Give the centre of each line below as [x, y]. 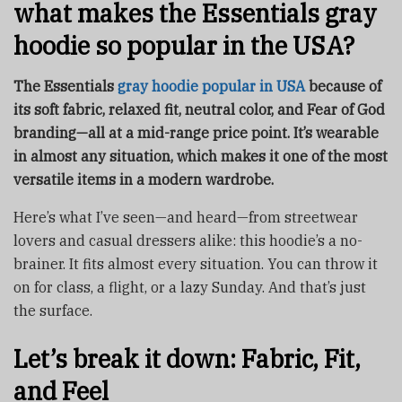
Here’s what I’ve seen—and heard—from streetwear [186, 218]
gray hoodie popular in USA [211, 87]
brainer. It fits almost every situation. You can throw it [196, 264]
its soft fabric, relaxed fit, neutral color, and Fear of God [199, 110]
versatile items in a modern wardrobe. [144, 180]
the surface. [53, 311]
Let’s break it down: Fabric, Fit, [187, 358]
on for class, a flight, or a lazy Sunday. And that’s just [190, 288]
